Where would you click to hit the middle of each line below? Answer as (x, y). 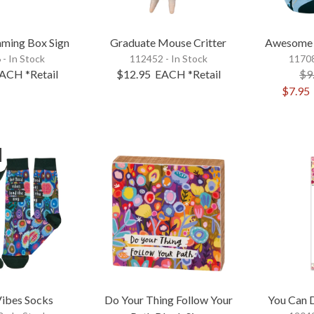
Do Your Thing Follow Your (168, 299)
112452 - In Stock (168, 59)
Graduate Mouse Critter (169, 43)
